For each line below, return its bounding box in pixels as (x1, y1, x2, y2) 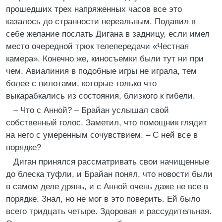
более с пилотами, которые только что (6, 79, 157, 88)
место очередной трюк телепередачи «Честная (6, 42, 189, 51)
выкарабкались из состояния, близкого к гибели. (6, 91, 195, 101)
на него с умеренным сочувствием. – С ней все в (6, 130, 198, 140)
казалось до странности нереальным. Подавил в (6, 17, 196, 26)
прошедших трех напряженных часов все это (6, 4, 182, 14)
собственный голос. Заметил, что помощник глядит (6, 118, 207, 127)
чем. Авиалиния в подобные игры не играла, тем (6, 66, 197, 76)
